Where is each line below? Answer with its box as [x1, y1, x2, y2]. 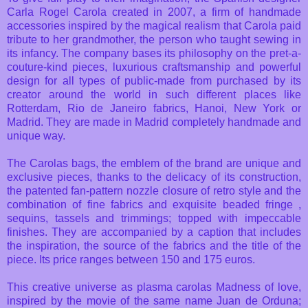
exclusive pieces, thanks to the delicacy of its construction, [7, 170, 301, 183]
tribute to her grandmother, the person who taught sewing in [7, 33, 301, 45]
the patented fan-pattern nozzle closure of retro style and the [7, 184, 301, 197]
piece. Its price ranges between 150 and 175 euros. [7, 253, 258, 265]
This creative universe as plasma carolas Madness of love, [7, 280, 301, 293]
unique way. [7, 129, 68, 142]
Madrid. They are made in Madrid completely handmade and [7, 115, 301, 128]
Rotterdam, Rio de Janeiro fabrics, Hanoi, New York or [7, 102, 301, 114]
